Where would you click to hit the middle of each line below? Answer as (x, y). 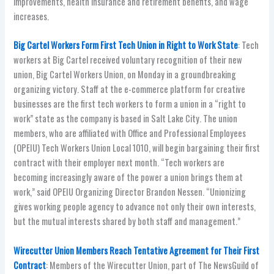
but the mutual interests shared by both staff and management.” (127, 221)
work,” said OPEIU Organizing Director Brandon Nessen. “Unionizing (130, 192)
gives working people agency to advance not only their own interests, (135, 207)
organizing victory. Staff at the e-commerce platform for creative (130, 89)
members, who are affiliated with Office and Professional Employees (130, 133)
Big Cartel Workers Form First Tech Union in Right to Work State (126, 45)
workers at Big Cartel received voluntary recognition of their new (128, 60)
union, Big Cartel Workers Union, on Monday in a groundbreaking (125, 75)
